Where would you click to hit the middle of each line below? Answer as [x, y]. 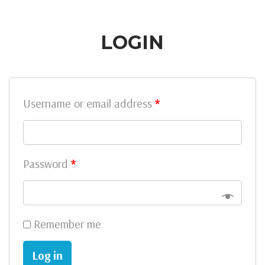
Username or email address [89, 104]
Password [47, 164]
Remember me [67, 224]
